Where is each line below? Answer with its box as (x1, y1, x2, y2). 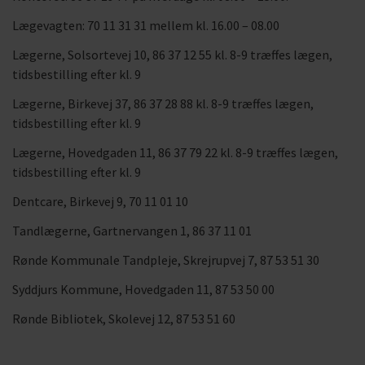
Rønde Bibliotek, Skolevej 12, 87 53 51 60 (12, 310, 235, 327)
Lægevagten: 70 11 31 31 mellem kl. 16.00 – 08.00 (12, 17, 279, 33)
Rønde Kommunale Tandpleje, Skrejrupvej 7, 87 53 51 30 (12, 252, 319, 268)
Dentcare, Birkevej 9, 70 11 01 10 (12, 193, 188, 209)
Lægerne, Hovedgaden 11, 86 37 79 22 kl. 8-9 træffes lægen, (12, 144, 338, 161)
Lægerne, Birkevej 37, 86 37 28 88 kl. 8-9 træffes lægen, (12, 95, 314, 112)
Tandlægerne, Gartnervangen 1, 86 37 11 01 (12, 222, 252, 239)
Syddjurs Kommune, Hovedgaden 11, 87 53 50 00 (12, 281, 275, 297)
